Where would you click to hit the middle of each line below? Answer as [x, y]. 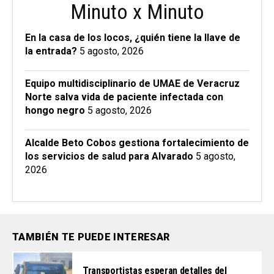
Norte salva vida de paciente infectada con [124, 97]
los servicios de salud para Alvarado [109, 157]
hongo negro [55, 111]
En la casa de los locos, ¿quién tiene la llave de [133, 38]
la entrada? [51, 51]
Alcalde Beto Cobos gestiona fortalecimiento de [137, 143]
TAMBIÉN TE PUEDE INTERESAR [91, 237]
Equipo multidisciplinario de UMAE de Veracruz [132, 84]
